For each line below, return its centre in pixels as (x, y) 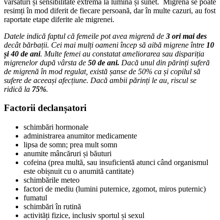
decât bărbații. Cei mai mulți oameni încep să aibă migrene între (105, 45)
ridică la (18, 89)
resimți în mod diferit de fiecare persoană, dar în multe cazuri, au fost (110, 10)
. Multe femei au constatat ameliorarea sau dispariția (122, 54)
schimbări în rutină (52, 207)
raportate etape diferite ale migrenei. (59, 19)
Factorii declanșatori (45, 108)
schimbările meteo (52, 180)
